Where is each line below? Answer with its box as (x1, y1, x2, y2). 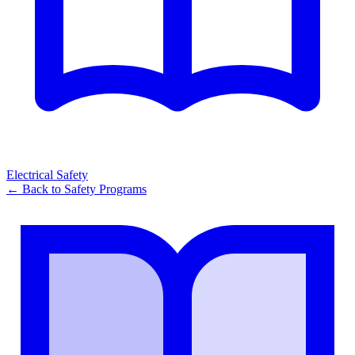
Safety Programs (64, 182, 147, 197)
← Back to (6, 182, 64, 197)
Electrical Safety (6, 168, 88, 182)
